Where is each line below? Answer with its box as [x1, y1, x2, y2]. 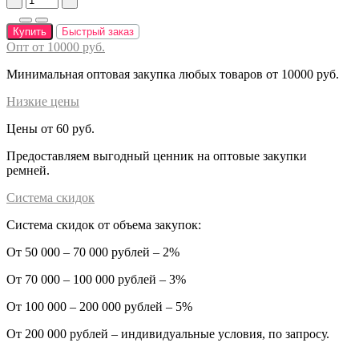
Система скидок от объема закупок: [6, 217, 201, 232]
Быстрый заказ [62, 25, 134, 38]
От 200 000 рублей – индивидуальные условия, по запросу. [6, 326, 329, 341]
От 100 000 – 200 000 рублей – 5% [6, 299, 192, 313]
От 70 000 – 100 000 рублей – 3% [6, 272, 186, 286]
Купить [13, 25, 46, 38]
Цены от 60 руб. [6, 121, 95, 135]
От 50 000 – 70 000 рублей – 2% [6, 244, 179, 259]
